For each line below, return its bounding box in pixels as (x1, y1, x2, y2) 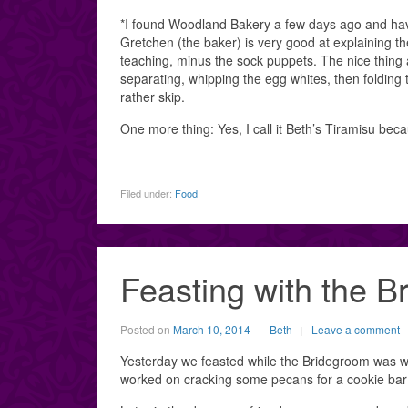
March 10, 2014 (173, 321, 250, 337)
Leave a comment (311, 321, 400, 337)
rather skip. (120, 87, 185, 106)
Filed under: (120, 186, 175, 200)
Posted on (120, 321, 173, 337)
